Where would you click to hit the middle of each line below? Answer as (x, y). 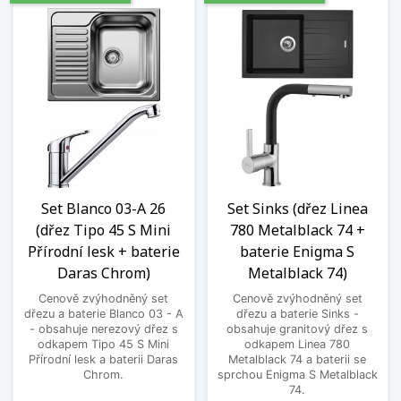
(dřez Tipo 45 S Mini (104, 230)
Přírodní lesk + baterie (103, 251)
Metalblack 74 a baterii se (298, 359)
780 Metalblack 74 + (297, 230)
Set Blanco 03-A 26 (104, 208)
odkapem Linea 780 (298, 344)
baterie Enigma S (298, 251)
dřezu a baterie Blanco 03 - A (103, 313)
